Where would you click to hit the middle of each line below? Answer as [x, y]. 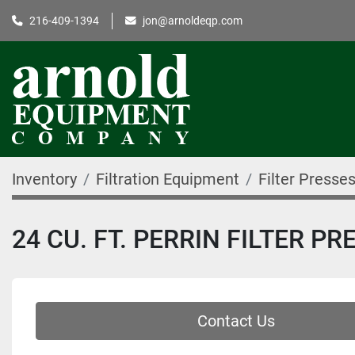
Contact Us [236, 321]
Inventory [44, 179]
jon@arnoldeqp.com [193, 20]
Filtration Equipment [168, 179]
